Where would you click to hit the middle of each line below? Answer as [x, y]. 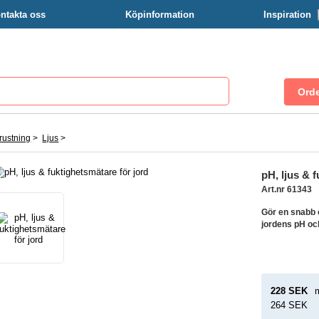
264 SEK [289, 305]
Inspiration [289, 15]
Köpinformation [159, 15]
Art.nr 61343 [286, 189]
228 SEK [289, 291]
